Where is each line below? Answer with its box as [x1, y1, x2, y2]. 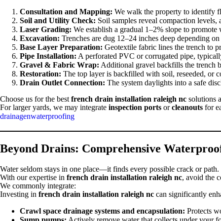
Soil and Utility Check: [20, 16, 96, 25]
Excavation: [20, 34, 60, 43]
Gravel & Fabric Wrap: [20, 61, 99, 70]
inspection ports [109, 103, 161, 112]
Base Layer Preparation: [20, 43, 103, 52]
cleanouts [172, 103, 203, 112]
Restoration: [20, 70, 61, 78]
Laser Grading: [20, 25, 72, 34]
